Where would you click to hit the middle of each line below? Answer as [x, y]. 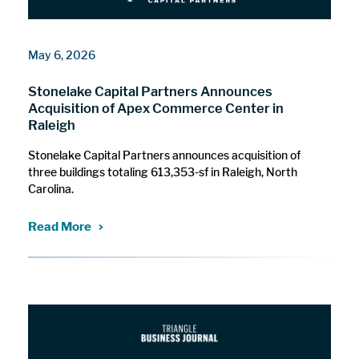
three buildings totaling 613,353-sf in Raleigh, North [163, 172]
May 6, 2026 [62, 54]
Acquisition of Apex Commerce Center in [156, 108]
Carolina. [51, 189]
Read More [60, 226]
